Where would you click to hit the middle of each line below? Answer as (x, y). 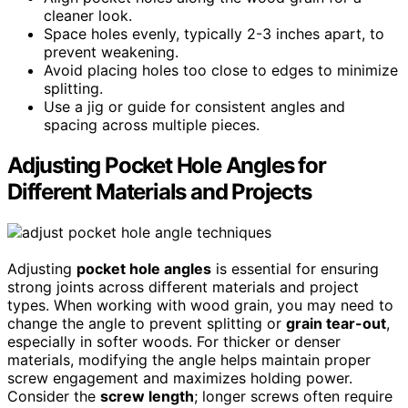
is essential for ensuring (295, 269)
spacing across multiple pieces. (152, 125)
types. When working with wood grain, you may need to (200, 306)
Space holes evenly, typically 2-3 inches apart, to (214, 34)
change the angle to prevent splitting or (147, 324)
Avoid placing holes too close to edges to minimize (221, 71)
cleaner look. (88, 16)
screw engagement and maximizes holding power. (180, 378)
